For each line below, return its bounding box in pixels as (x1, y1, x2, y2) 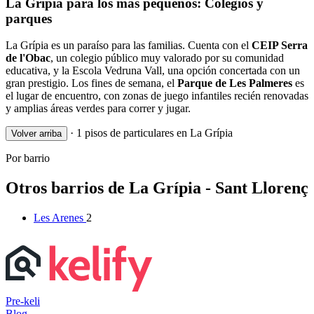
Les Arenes (34, 212, 86, 224)
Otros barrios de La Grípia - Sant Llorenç (6, 179, 308, 198)
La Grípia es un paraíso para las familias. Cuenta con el (6, 39, 252, 52)
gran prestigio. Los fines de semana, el (6, 77, 177, 90)
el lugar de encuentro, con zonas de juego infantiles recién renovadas (6, 90, 308, 102)
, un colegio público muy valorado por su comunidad (50, 52, 284, 64)
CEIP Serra (252, 39, 308, 52)
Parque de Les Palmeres (177, 77, 292, 90)
